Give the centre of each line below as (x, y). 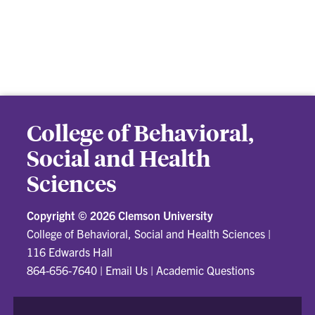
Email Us (127, 270)
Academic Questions (206, 270)
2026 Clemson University (152, 215)
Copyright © (59, 215)
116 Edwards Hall (70, 251)
